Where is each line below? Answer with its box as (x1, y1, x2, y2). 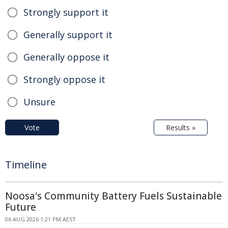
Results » (166, 123, 195, 133)
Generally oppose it (23, 51, 109, 64)
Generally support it (23, 28, 112, 41)
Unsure (23, 96, 55, 108)
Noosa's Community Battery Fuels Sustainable (5, 189, 222, 203)
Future (5, 201, 36, 214)
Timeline (5, 158, 47, 172)
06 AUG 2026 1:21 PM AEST (5, 215, 76, 223)
